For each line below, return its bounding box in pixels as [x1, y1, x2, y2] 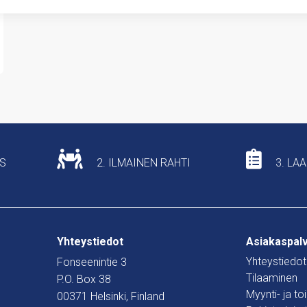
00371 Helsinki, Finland [57, 290, 164, 304]
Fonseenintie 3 [57, 256, 127, 269]
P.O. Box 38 [57, 273, 111, 286]
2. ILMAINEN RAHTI [94, 156, 191, 169]
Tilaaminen [246, 271, 297, 285]
